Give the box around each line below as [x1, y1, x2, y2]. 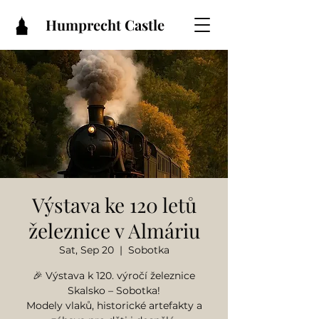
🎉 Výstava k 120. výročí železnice [33, 269, 195, 282]
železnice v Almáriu [28, 217, 200, 244]
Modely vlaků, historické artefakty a [26, 299, 202, 312]
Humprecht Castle [46, 15, 164, 34]
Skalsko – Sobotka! [68, 284, 160, 297]
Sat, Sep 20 [58, 244, 114, 256]
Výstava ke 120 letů [31, 192, 197, 218]
